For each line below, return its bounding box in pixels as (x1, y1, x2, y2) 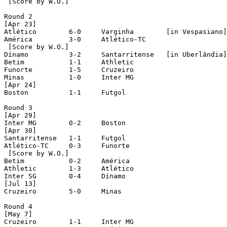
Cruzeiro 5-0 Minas (4, 187, 36, 195)
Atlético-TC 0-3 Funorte (4, 141, 49, 149)
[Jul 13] (4, 179, 36, 187)
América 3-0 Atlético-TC (4, 35, 32, 43)
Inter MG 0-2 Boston (4, 119, 36, 127)
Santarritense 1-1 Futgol (4, 134, 57, 142)
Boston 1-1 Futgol (4, 88, 28, 96)
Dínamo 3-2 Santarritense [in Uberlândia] (4, 50, 28, 58)
